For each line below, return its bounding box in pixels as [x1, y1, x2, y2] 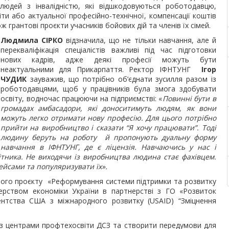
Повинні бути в [162, 94, 216, 103]
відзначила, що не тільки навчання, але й [63, 35, 216, 45]
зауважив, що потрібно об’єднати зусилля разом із [30, 74, 216, 84]
